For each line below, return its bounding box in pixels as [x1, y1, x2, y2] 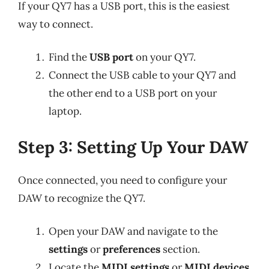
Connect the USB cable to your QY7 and [49, 68, 236, 82]
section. [160, 243, 200, 256]
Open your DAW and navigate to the [49, 225, 218, 238]
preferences [103, 243, 160, 256]
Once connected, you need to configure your [18, 173, 227, 187]
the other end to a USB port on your [49, 86, 217, 100]
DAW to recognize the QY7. [18, 191, 145, 205]
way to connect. [18, 17, 93, 31]
